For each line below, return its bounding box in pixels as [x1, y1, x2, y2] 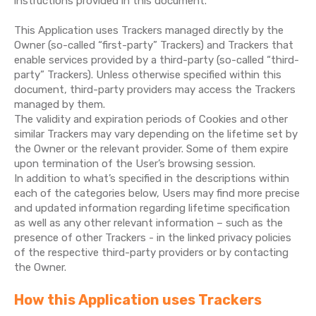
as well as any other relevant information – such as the [14, 217, 283, 229]
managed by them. [14, 98, 105, 111]
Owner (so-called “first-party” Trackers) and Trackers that [14, 39, 293, 51]
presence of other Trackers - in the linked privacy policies [14, 231, 291, 244]
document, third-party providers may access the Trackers [14, 83, 296, 96]
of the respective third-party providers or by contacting [14, 246, 288, 259]
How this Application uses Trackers [14, 291, 262, 308]
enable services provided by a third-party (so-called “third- [14, 54, 299, 66]
